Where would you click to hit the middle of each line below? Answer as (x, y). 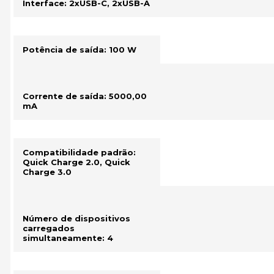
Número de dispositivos (76, 218)
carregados (49, 228)
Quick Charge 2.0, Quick (76, 162)
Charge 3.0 (47, 172)
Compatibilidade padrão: (79, 152)
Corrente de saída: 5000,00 (85, 96)
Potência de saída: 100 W (80, 50)
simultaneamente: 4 (68, 238)
